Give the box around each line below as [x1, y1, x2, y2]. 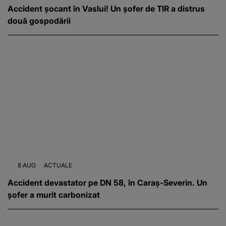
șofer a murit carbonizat [8, 189, 100, 200]
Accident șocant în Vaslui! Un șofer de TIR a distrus [8, 4, 205, 14]
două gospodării [8, 16, 71, 26]
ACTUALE [44, 161, 72, 169]
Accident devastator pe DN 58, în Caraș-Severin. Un [8, 177, 207, 188]
